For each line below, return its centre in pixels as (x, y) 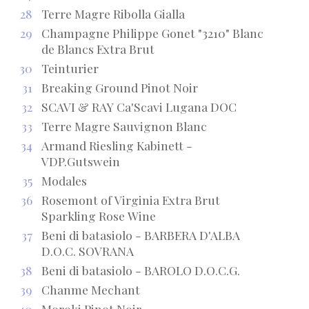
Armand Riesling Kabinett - (117, 145)
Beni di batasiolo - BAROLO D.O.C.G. (140, 270)
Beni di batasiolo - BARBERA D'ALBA (140, 235)
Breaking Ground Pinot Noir (119, 87)
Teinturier (70, 68)
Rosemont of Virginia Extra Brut (130, 199)
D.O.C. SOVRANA (87, 250)
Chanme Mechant (90, 289)
